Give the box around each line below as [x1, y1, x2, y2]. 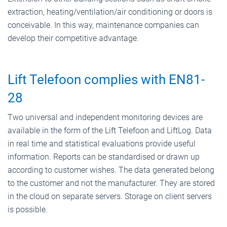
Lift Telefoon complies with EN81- [8, 71, 205, 87]
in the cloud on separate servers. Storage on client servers [8, 191, 212, 201]
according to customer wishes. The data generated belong [8, 165, 214, 175]
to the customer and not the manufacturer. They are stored [8, 178, 215, 188]
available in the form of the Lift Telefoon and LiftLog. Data [8, 125, 212, 135]
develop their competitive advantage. [8, 33, 139, 43]
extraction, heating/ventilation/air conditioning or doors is [8, 7, 212, 17]
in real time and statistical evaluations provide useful [8, 138, 196, 148]
